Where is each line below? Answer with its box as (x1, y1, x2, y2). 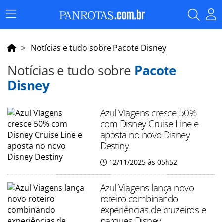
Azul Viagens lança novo (100, 181, 194, 194)
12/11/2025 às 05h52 (109, 157, 177, 166)
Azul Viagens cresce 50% (100, 106, 197, 119)
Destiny (100, 139, 129, 152)
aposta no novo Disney (100, 128, 190, 141)
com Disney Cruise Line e (100, 117, 199, 130)
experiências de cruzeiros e (100, 203, 206, 216)
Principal (10, 23, 40, 34)
